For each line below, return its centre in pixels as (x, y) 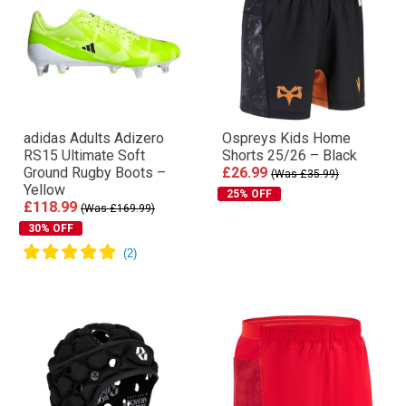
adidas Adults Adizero (94, 138)
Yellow (44, 190)
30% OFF (51, 228)
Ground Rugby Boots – (95, 173)
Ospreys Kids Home (286, 138)
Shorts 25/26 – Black (290, 155)
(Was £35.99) (305, 174)
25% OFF (249, 194)
